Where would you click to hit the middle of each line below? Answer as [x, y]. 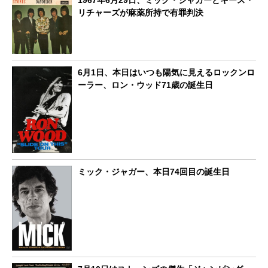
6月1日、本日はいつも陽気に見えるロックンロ [166, 72]
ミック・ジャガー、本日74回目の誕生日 [154, 171]
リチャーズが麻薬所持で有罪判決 [141, 12]
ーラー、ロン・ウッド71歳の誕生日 [145, 85]
